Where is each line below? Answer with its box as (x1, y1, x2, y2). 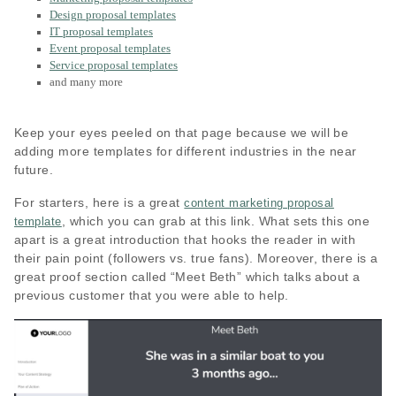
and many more (49, 75, 123, 88)
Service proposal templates (49, 58, 178, 72)
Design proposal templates (49, 8, 176, 21)
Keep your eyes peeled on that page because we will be (14, 125, 349, 140)
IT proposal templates (49, 25, 153, 38)
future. (14, 162, 54, 177)
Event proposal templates (49, 42, 171, 55)
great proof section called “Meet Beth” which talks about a (14, 269, 361, 284)
